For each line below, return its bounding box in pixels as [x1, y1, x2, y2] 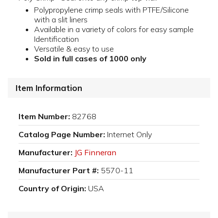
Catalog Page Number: [18, 129, 105, 140]
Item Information [16, 83, 82, 93]
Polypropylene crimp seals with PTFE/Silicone [34, 4, 189, 15]
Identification [34, 34, 79, 44]
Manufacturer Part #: [18, 165, 99, 176]
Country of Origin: [18, 183, 86, 194]
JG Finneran [74, 147, 116, 158]
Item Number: [18, 111, 70, 122]
